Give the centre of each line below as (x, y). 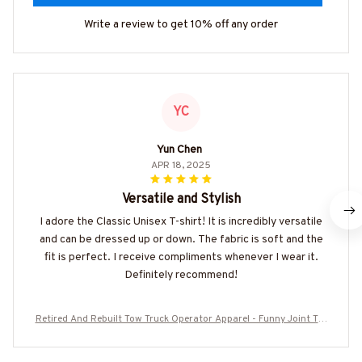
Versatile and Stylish (181, 200)
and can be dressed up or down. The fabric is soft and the (181, 240)
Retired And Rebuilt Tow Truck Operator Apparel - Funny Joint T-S (181, 320)
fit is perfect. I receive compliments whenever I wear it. (181, 258)
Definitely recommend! (181, 276)
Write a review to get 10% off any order (181, 25)
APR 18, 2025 (181, 166)
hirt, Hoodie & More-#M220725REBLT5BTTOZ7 (181, 335)
